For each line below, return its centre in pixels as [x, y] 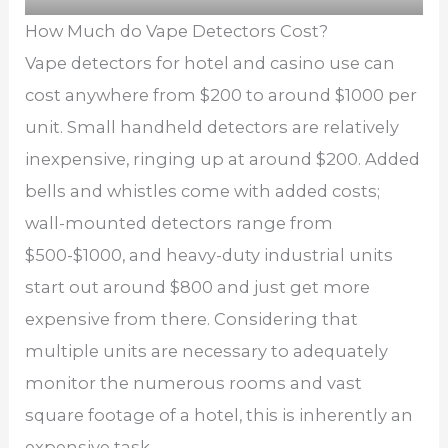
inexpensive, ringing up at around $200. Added [223, 159]
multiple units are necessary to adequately [207, 351]
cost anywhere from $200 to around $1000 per [221, 95]
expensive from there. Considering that [192, 319]
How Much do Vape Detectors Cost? [177, 31]
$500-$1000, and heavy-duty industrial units [209, 255]
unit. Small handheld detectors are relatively [212, 127]
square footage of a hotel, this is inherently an [219, 415]
